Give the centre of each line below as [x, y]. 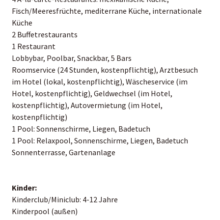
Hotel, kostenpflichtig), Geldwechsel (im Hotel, [92, 93]
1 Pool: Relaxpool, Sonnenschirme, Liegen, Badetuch [100, 140]
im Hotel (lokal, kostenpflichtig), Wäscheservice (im [100, 81]
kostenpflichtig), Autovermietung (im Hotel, [87, 105]
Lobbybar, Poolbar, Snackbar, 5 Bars [72, 58]
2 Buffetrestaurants [45, 34]
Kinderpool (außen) [45, 211]
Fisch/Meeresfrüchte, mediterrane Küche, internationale [107, 11]
